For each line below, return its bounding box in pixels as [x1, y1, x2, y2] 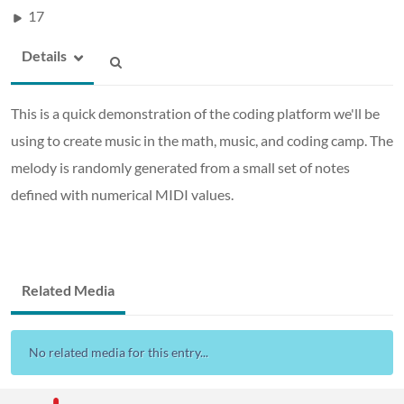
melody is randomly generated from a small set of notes [11, 158, 350, 176]
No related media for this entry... [29, 344, 208, 360]
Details [22, 46, 67, 64]
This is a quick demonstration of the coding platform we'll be [11, 104, 380, 122]
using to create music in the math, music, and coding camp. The [11, 131, 393, 149]
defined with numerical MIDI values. [11, 185, 236, 203]
